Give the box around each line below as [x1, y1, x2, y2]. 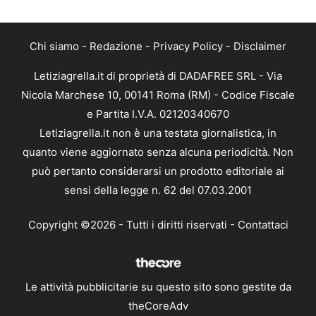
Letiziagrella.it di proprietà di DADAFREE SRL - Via [34, 68, 282, 83]
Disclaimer [233, 39, 286, 53]
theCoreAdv [128, 299, 188, 313]
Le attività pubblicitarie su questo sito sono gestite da [25, 280, 291, 294]
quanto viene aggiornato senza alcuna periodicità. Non [23, 145, 293, 159]
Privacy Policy [153, 39, 223, 53]
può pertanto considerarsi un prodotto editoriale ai [32, 164, 284, 178]
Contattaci [237, 218, 288, 232]
